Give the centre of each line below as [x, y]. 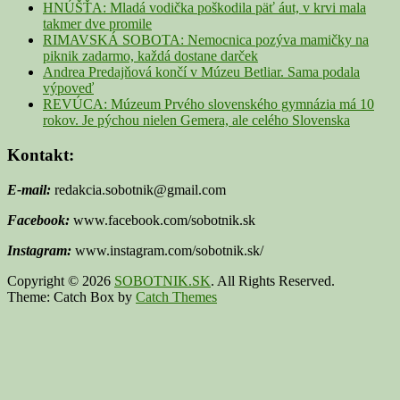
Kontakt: [41, 154]
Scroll [23, 312]
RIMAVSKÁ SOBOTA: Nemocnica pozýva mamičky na [206, 40]
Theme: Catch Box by [71, 296]
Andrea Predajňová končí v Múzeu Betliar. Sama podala [201, 72]
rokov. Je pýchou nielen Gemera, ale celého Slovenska [196, 121]
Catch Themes [176, 296]
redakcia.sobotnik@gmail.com [138, 189]
